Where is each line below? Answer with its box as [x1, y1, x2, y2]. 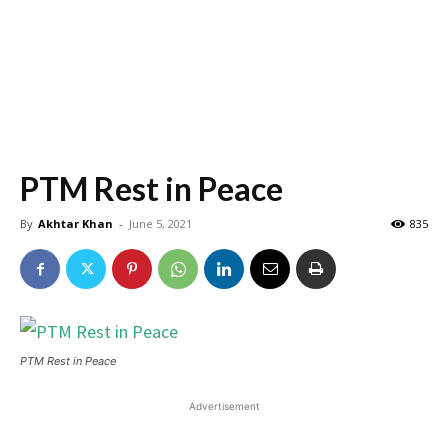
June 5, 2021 [129, 216, 192, 231]
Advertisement [188, 400, 260, 412]
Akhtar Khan [38, 216, 113, 231]
